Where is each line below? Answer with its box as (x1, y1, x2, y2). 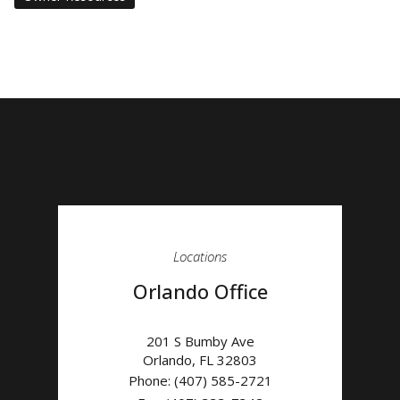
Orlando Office (132, 277, 268, 304)
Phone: (128, 371, 174, 389)
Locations (173, 246, 227, 265)
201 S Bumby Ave (146, 331, 254, 350)
